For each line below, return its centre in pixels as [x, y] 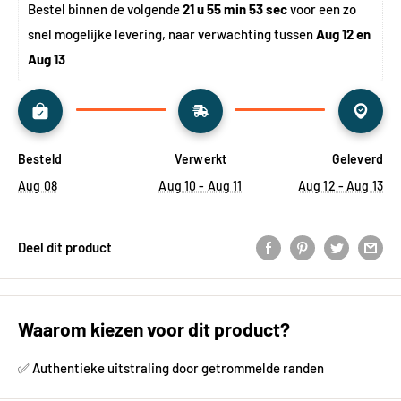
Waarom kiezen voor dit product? [154, 328]
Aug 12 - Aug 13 [340, 185]
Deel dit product [65, 247]
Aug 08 [38, 185]
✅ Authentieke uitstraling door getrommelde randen [171, 368]
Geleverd [357, 158]
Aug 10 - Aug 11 [200, 185]
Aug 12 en [343, 34]
